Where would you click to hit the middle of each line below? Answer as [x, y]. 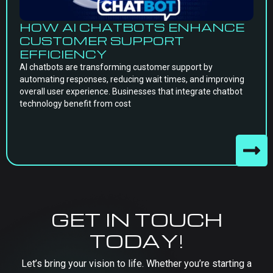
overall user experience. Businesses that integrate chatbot [131, 91]
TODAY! [136, 240]
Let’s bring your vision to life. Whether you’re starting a [136, 264]
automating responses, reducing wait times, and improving [132, 79]
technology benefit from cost [75, 104]
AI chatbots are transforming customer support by [116, 67]
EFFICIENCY [63, 54]
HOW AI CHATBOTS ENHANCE [132, 27]
